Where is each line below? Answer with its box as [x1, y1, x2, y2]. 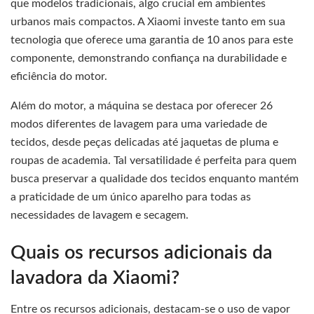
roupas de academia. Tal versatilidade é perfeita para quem [11, 155, 296, 167]
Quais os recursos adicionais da [11, 243, 273, 262]
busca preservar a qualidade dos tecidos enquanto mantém [11, 173, 299, 185]
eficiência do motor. [11, 71, 107, 83]
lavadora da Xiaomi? [11, 268, 179, 287]
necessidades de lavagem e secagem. [11, 210, 189, 221]
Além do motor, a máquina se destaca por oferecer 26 [11, 100, 273, 112]
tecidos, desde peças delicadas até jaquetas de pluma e [11, 137, 278, 149]
